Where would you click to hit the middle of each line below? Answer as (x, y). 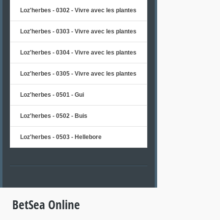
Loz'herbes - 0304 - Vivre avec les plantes (78, 53)
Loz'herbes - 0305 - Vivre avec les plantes (78, 74)
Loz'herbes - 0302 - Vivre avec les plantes (78, 11)
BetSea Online (46, 205)
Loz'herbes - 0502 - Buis (54, 116)
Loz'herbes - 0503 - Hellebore (61, 137)
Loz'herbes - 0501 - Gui (52, 95)
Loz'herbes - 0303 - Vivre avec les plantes (78, 32)
